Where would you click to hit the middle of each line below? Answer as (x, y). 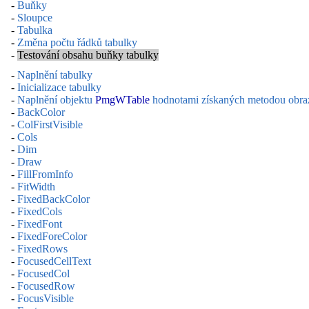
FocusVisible (46, 299)
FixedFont (40, 224)
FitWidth (36, 187)
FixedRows (42, 249)
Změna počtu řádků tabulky (77, 42)
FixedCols (40, 212)
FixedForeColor (52, 237)
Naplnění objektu (56, 100)
